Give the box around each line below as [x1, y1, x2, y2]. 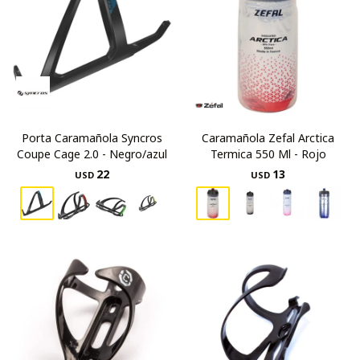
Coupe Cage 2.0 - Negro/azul [17, 146, 167, 162]
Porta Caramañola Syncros [22, 130, 162, 145]
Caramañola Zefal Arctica [202, 130, 334, 145]
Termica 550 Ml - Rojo [210, 146, 326, 162]
